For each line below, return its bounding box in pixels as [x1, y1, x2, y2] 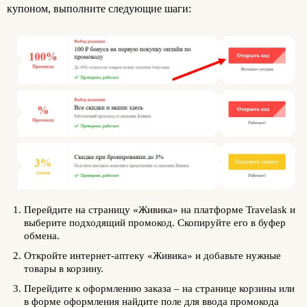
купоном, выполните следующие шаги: [7, 3, 191, 15]
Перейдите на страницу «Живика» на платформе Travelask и [24, 204, 295, 215]
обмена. [24, 230, 60, 241]
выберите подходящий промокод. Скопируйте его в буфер [24, 217, 286, 228]
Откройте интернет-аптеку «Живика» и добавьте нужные [24, 249, 281, 261]
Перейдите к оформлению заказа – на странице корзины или [24, 282, 295, 294]
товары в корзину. [24, 262, 103, 274]
